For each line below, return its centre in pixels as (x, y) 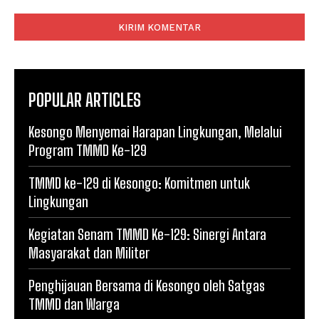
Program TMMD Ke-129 (88, 151)
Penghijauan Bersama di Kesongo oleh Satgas (147, 286)
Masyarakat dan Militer (89, 253)
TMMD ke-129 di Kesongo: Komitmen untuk (139, 183)
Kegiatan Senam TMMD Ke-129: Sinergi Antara (147, 235)
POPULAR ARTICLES (85, 100)
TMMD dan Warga (74, 304)
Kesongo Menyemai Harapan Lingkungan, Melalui (155, 132)
